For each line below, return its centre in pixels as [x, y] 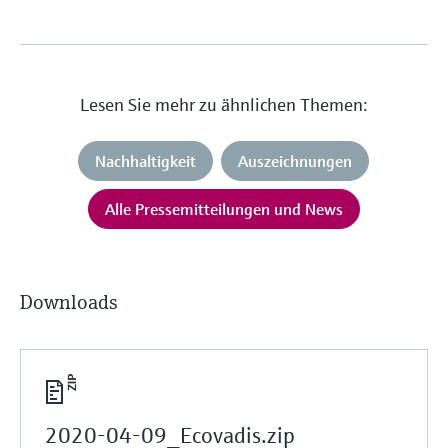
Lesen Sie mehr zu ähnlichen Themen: [223, 104]
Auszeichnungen [295, 160]
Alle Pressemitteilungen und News [223, 208]
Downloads [69, 302]
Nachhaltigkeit [146, 160]
